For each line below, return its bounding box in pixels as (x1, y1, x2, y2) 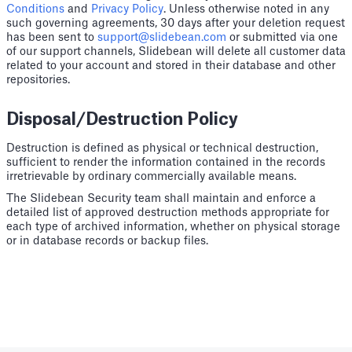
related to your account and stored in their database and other (6, 60, 335, 71)
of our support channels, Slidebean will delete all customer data (6, 46, 346, 57)
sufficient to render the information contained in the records (6, 157, 325, 168)
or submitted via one (226, 32, 338, 43)
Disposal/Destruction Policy (6, 112, 238, 128)
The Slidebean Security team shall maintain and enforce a (6, 193, 316, 204)
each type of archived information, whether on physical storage (6, 222, 340, 233)
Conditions (6, 4, 64, 15)
